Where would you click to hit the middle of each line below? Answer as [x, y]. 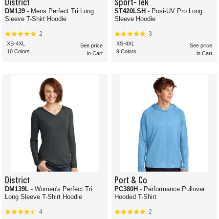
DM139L [18, 189]
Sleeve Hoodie [135, 19]
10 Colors [18, 52]
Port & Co [131, 179]
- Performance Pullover [172, 189]
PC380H [127, 189]
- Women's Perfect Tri [62, 189]
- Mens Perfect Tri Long [54, 11]
